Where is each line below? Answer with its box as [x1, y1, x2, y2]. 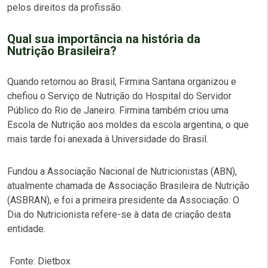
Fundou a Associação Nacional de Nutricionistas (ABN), [7, 165, 237, 177]
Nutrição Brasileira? [7, 43, 117, 58]
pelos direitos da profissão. [7, 1, 123, 13]
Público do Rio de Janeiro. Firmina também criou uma [7, 104, 229, 116]
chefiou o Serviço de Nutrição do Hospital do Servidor [7, 90, 232, 102]
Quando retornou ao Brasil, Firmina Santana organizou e [7, 75, 236, 87]
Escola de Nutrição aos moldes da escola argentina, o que [7, 118, 249, 130]
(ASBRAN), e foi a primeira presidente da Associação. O [7, 194, 239, 206]
